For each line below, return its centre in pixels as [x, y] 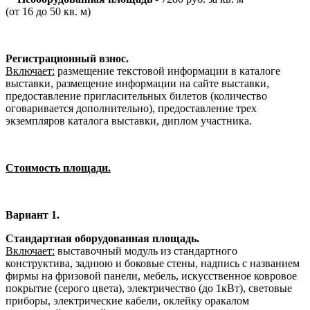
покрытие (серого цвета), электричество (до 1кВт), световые [149, 288]
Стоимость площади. [58, 167]
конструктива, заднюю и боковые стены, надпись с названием [153, 263]
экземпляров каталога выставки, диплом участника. [129, 120]
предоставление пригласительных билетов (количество [136, 95]
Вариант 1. [33, 215]
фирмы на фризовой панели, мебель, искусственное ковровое [151, 275]
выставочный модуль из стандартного [146, 250]
